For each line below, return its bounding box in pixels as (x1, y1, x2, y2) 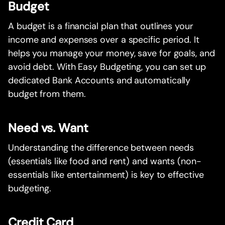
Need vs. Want (8, 120, 88, 136)
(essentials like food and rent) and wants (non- (8, 155, 201, 168)
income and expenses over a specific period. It (8, 34, 199, 46)
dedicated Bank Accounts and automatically (8, 74, 191, 87)
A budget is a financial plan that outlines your (8, 20, 193, 33)
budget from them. (8, 88, 86, 100)
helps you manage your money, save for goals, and (8, 47, 215, 60)
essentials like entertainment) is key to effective (8, 169, 204, 181)
